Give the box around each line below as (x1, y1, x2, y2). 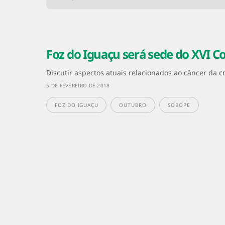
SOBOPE (168, 101, 190, 108)
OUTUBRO (119, 101, 147, 108)
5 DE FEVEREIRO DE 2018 (46, 81, 110, 89)
